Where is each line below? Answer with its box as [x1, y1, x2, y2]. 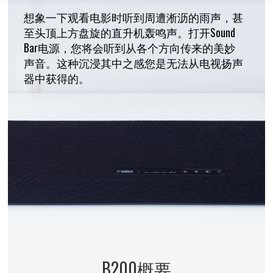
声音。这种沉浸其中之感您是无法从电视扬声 [24, 54, 243, 71]
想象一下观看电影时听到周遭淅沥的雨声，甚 [24, 9, 243, 25]
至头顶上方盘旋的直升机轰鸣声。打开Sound [24, 24, 235, 40]
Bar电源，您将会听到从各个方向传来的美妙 [24, 39, 235, 55]
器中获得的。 [24, 69, 90, 86]
